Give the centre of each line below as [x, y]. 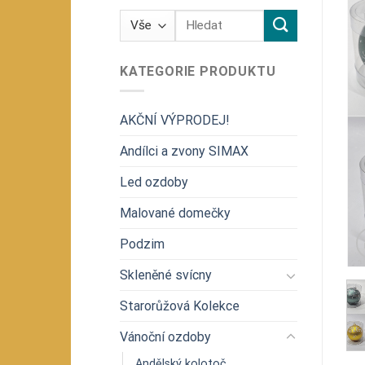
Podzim [142, 244]
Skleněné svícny [166, 275]
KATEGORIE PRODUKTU [198, 71]
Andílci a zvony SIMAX [184, 152]
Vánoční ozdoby [165, 337]
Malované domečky [175, 213]
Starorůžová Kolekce [180, 306]
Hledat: [195, 18]
